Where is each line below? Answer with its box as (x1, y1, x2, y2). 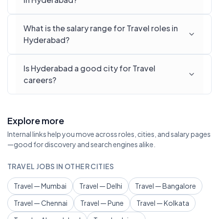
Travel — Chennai (14, 198, 67, 207)
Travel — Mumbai (14, 181, 66, 190)
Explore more (7, 115, 64, 126)
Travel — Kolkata (136, 198, 189, 207)
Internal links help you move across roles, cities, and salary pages (7, 130, 211, 138)
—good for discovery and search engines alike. (7, 140, 155, 149)
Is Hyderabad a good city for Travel (23, 63, 155, 73)
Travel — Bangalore (135, 181, 196, 190)
